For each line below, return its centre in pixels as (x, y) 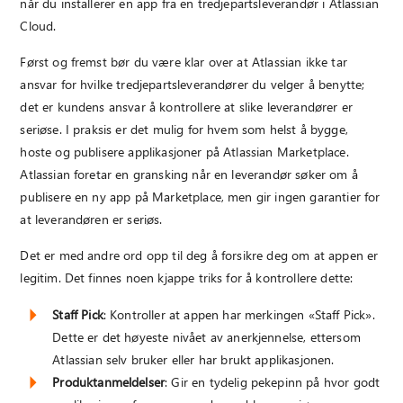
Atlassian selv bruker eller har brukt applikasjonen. (193, 359)
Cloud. (38, 25)
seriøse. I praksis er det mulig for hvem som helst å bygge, (184, 130)
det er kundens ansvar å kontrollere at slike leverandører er (187, 107)
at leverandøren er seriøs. (91, 219)
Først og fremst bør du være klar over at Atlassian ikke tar (184, 62)
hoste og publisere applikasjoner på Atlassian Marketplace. (184, 152)
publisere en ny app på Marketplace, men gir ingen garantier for (200, 197)
